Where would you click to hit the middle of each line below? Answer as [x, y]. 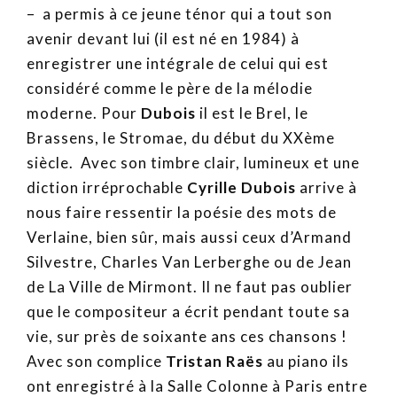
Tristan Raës [213, 362]
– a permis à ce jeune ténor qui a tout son [179, 14]
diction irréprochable [107, 188]
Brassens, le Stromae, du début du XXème [181, 138]
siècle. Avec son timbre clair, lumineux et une [193, 163]
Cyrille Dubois [241, 188]
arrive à [327, 188]
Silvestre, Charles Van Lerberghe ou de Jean [189, 262]
